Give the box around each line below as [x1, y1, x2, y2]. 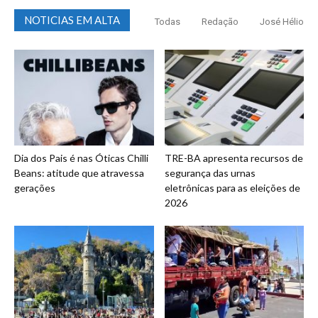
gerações [14, 182, 55, 194]
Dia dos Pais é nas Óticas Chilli [14, 152, 148, 165]
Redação [202, 16, 238, 27]
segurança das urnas [164, 167, 256, 180]
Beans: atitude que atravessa [14, 167, 144, 180]
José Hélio [260, 16, 304, 27]
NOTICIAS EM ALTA [24, 13, 120, 26]
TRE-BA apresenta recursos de [164, 152, 303, 165]
